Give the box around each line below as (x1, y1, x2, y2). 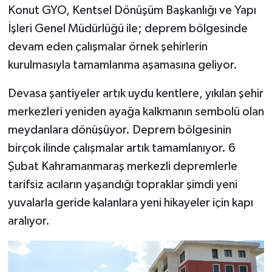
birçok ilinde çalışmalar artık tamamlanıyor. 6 (7, 141, 236, 154)
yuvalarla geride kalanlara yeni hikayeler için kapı (7, 196, 253, 209)
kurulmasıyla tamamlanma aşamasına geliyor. (7, 58, 237, 71)
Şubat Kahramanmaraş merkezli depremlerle (7, 160, 237, 172)
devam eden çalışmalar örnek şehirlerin (7, 40, 208, 53)
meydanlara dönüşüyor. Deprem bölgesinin (7, 123, 231, 136)
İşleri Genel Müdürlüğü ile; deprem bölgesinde (7, 22, 248, 35)
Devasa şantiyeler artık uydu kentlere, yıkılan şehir (7, 87, 263, 100)
